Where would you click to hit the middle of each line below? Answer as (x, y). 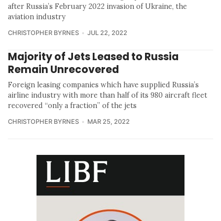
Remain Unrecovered (63, 69)
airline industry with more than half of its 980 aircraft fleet (108, 95)
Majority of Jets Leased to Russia (93, 56)
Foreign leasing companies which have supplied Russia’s (103, 85)
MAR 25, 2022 (108, 121)
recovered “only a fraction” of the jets (72, 105)
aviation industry (37, 17)
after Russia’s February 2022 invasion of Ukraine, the (97, 6)
